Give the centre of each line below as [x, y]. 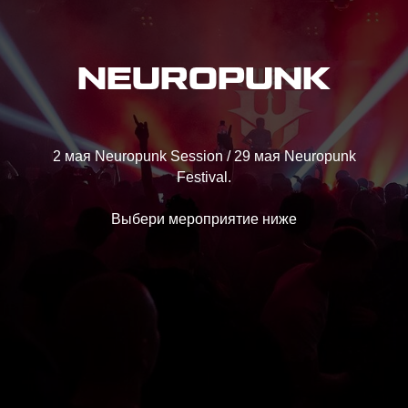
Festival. [204, 177]
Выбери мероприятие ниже [204, 219]
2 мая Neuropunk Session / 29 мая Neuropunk [204, 156]
